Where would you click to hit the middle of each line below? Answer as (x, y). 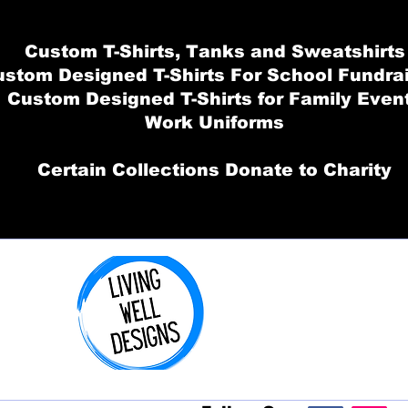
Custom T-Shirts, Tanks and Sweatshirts (214, 51)
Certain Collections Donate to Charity (214, 170)
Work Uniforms (214, 122)
